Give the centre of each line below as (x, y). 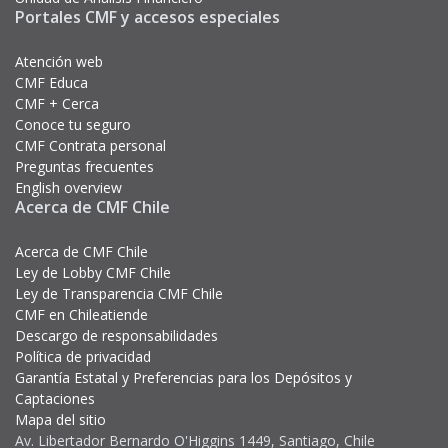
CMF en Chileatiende (81, 314)
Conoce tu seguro (73, 124)
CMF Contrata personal (90, 145)
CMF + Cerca (57, 103)
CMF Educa (51, 82)
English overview (68, 187)
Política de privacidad (83, 356)
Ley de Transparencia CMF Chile (119, 293)
